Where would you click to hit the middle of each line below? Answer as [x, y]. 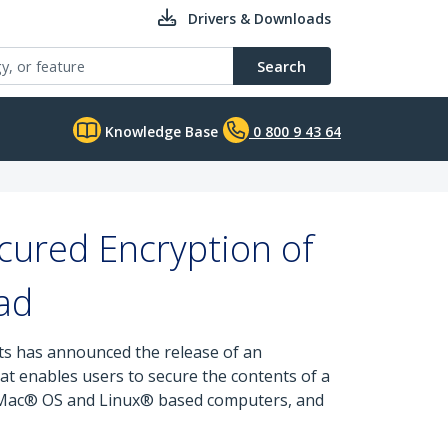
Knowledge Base [159, 131]
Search [281, 66]
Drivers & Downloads [259, 18]
